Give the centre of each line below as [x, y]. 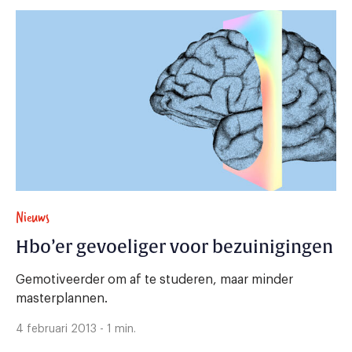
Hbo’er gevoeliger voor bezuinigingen [174, 247]
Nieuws [33, 217]
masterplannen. [62, 298]
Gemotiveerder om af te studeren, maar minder [154, 279]
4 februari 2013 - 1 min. [76, 329]
